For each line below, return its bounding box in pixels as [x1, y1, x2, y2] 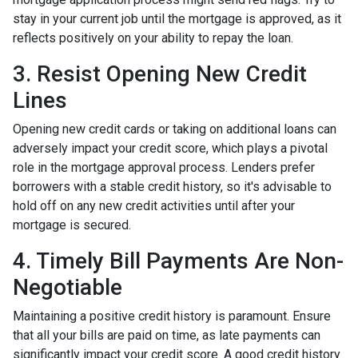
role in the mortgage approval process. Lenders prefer [13, 160, 315, 176]
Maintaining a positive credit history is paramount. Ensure [13, 308, 331, 324]
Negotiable [13, 274, 122, 301]
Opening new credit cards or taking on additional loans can [13, 121, 336, 137]
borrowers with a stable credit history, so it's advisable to [13, 179, 332, 195]
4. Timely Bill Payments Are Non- [13, 248, 344, 275]
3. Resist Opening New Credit [13, 61, 307, 88]
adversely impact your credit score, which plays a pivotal [13, 141, 328, 157]
